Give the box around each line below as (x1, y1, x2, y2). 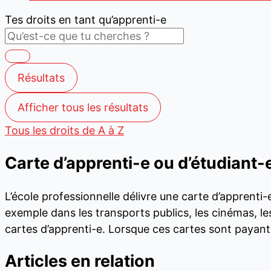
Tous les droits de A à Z (5, 124, 124, 137)
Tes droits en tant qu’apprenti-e (5, 13, 166, 26)
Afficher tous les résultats (18, 101, 148, 114)
